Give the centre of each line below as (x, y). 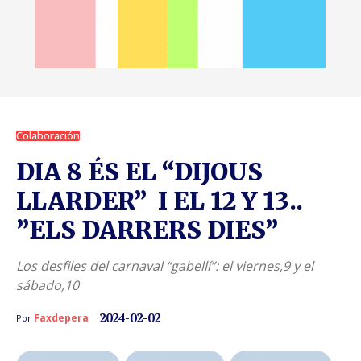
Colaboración (48, 135)
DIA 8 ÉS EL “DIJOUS (139, 171)
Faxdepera (61, 317)
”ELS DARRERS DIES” (147, 229)
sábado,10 (48, 285)
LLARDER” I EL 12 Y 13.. (160, 200)
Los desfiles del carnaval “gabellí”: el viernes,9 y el (165, 266)
